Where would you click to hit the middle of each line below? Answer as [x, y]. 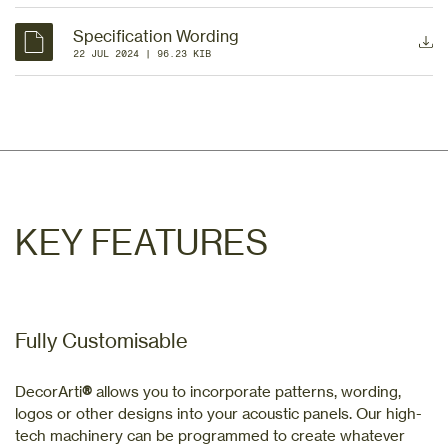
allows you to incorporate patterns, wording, [246, 391]
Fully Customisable [101, 340]
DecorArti [48, 391]
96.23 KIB [184, 53]
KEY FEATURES [142, 242]
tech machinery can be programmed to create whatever [210, 435]
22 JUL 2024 [106, 53]
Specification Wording [156, 35]
